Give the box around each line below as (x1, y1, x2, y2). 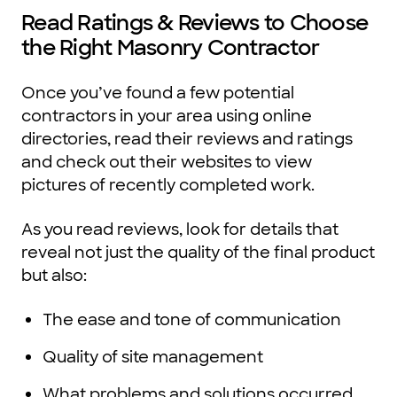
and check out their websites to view (21, 152, 312, 174)
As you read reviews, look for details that (21, 219, 339, 241)
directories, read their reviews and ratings (21, 128, 353, 151)
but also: (21, 265, 87, 287)
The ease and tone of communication (43, 309, 341, 331)
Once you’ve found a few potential (21, 82, 294, 105)
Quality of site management (43, 346, 263, 369)
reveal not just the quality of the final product (21, 242, 375, 264)
